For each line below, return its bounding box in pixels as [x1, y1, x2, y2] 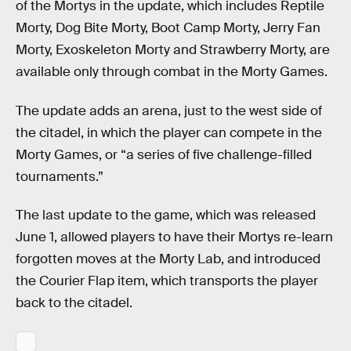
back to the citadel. [16, 295, 132, 312]
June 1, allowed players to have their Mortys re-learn [16, 229, 333, 246]
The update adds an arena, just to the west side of [16, 102, 322, 119]
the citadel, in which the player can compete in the [16, 124, 322, 141]
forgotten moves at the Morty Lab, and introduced [16, 251, 320, 268]
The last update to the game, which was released [16, 207, 316, 224]
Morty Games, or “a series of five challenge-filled [16, 146, 312, 163]
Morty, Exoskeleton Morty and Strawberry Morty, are [16, 42, 330, 58]
